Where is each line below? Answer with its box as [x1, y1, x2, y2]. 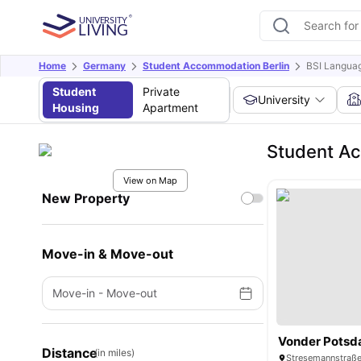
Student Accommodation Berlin [143, 60, 289, 72]
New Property [42, 190, 130, 206]
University [258, 93, 311, 106]
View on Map [122, 175, 177, 186]
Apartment [142, 101, 198, 114]
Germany [83, 60, 126, 72]
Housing [52, 101, 99, 114]
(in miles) [94, 346, 135, 359]
